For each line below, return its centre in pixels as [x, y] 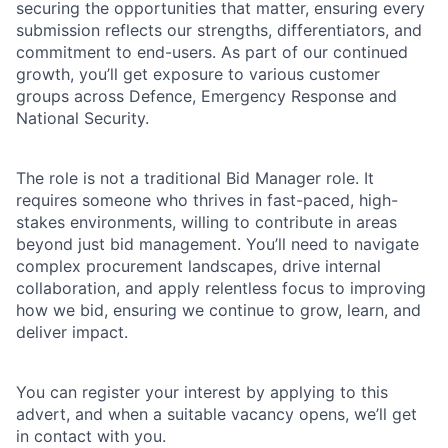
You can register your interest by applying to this [202, 392]
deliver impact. [72, 332]
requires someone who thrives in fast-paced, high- [207, 200]
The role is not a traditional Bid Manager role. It [195, 178]
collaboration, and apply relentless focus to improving [221, 288]
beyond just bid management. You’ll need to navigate [217, 244]
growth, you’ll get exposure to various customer [198, 74]
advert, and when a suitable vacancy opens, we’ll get [216, 414]
